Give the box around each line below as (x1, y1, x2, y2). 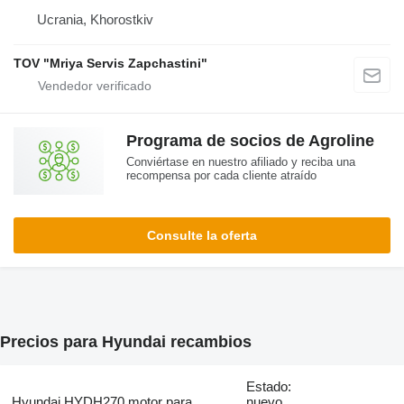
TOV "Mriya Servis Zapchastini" (14, 55, 207, 70)
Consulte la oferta (147, 227, 257, 243)
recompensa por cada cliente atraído (126, 168, 317, 182)
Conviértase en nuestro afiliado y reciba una (126, 154, 355, 169)
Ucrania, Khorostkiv (37, 11, 153, 27)
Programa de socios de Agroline (126, 131, 374, 150)
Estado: (246, 379, 292, 395)
